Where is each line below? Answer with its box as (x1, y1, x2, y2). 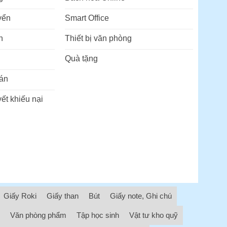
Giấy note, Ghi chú (110, 192, 172, 201)
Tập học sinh (77, 211, 119, 220)
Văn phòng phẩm (10, 211, 66, 220)
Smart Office (64, 14, 109, 23)
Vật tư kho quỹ (129, 211, 178, 220)
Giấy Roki (4, 192, 36, 201)
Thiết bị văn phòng (64, 34, 132, 43)
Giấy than (47, 192, 79, 201)
